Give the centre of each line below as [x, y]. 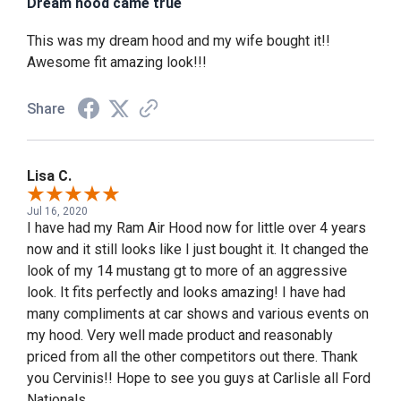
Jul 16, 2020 [57, 212]
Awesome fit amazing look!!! [117, 63]
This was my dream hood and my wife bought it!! [179, 41]
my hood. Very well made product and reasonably [180, 336]
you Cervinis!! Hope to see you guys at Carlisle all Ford [199, 379]
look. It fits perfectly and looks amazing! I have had [186, 293]
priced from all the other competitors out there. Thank [192, 357]
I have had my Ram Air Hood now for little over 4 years [196, 228]
